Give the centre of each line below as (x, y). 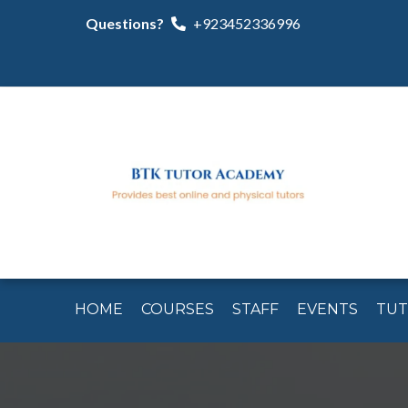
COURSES (178, 309)
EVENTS (327, 309)
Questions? (125, 23)
